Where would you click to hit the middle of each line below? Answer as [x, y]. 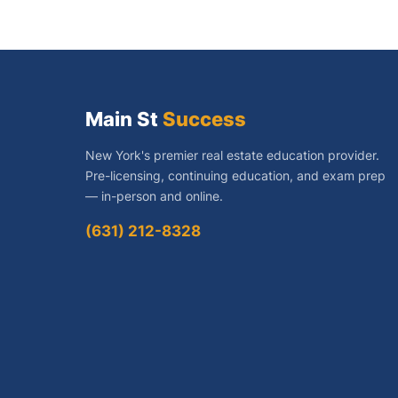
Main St [124, 119]
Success [204, 119]
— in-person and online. [154, 196]
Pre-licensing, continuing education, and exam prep [235, 176]
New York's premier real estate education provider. [232, 155]
